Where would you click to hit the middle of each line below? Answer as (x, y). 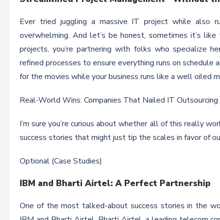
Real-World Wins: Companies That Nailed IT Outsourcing (119, 100)
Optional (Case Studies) (61, 161)
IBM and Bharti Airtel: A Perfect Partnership (115, 183)
